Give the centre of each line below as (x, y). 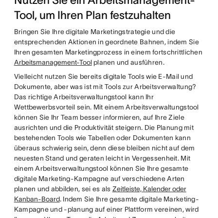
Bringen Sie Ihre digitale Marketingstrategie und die (95, 32)
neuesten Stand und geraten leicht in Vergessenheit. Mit (102, 158)
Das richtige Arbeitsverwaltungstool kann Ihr (84, 97)
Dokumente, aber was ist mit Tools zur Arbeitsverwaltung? (105, 87)
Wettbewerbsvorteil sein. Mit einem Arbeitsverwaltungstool (106, 107)
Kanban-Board (37, 199)
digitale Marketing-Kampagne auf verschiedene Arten (99, 179)
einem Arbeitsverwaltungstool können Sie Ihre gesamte (101, 168)
